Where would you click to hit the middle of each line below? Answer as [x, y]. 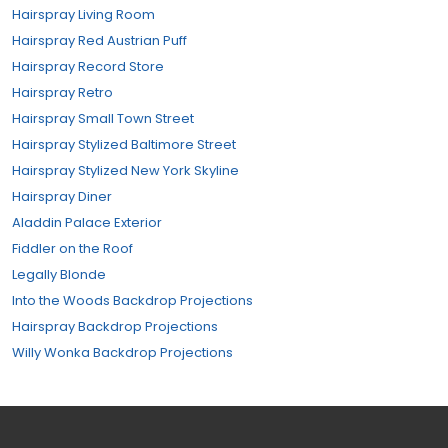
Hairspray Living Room [83, 14]
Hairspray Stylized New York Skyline [125, 170]
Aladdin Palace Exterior [87, 222]
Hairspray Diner [62, 196]
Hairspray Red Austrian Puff [99, 40]
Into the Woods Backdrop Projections [132, 300]
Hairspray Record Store [88, 66]
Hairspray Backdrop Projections [115, 326]
